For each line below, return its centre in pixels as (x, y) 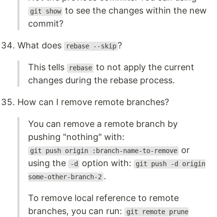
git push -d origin (170, 164)
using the (48, 163)
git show (45, 11)
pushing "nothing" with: (76, 137)
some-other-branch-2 (65, 177)
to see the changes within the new (135, 11)
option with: (107, 163)
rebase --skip (91, 46)
